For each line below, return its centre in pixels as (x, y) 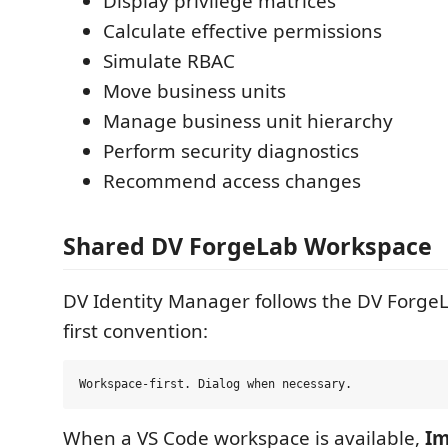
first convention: (135, 331)
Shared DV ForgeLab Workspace (247, 246)
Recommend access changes (232, 180)
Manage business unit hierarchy (248, 120)
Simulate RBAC (169, 60)
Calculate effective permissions (242, 30)
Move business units (194, 90)
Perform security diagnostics (231, 150)
